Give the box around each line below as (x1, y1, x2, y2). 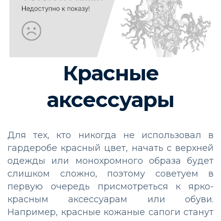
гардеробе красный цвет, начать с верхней (7, 142, 214, 153)
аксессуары (47, 86, 174, 112)
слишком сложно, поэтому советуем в (7, 168, 214, 179)
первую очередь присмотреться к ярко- (7, 181, 214, 192)
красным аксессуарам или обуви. (7, 193, 214, 205)
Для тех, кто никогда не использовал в (7, 129, 214, 141)
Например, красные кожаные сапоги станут (7, 206, 214, 218)
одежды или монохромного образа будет (7, 155, 214, 166)
